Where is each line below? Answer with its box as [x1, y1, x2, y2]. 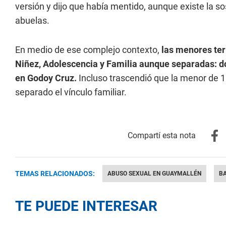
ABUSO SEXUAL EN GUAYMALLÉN [107, 170, 201, 177]
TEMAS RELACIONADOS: [15, 169, 95, 178]
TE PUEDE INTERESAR [15, 198, 157, 214]
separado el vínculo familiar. [15, 87, 127, 97]
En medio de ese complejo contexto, [15, 44, 159, 55]
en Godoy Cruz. [15, 73, 77, 83]
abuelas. [15, 15, 49, 26]
